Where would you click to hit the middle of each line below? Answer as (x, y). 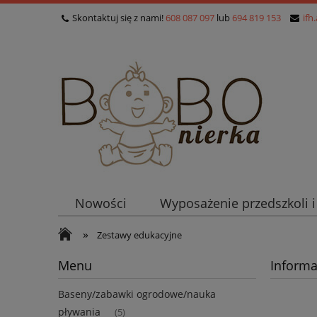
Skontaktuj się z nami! (119, 18)
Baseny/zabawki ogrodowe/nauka (137, 294)
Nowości (100, 203)
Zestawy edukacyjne (140, 235)
